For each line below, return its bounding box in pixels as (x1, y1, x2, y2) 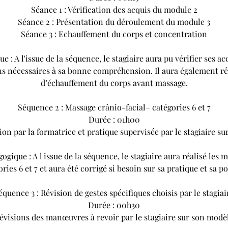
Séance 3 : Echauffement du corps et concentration (21, 28, 207, 40)
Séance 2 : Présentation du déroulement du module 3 (18, 16, 210, 27)
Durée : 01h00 (88, 114, 140, 125)
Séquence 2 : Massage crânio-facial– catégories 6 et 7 (17, 102, 211, 113)
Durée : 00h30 (88, 199, 140, 211)
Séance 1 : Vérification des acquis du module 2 (31, 4, 197, 15)
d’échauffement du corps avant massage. (40, 77, 188, 89)
